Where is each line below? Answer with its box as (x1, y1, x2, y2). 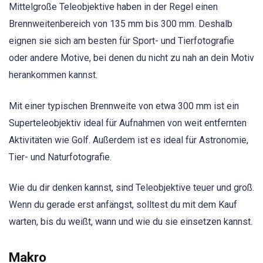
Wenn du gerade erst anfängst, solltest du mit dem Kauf (9, 198, 237, 210)
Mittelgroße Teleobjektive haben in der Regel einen (9, 1, 218, 13)
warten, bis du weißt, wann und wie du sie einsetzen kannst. (9, 215, 252, 227)
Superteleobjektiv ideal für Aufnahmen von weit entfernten (9, 117, 247, 129)
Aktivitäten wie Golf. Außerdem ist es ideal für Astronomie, (9, 134, 248, 146)
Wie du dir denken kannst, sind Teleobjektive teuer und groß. (9, 181, 254, 193)
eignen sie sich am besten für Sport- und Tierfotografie (9, 35, 234, 47)
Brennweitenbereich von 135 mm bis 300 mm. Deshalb (9, 18, 232, 30)
